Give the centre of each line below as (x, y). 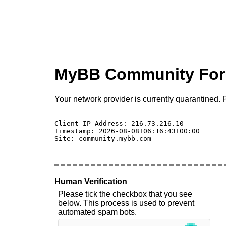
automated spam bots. (97, 212)
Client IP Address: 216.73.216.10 (121, 123)
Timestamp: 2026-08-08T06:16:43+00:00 (127, 131)
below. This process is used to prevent (126, 203)
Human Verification (91, 181)
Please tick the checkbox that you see (125, 194)
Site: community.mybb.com (103, 138)
